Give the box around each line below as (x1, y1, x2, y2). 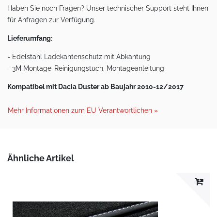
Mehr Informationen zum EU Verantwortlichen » (8, 107, 158, 114)
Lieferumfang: (7, 34, 52, 42)
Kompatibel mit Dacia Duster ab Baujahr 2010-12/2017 (7, 83, 184, 91)
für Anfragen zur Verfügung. (7, 16, 95, 24)
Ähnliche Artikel (7, 153, 74, 163)
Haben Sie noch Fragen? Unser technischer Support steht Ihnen (7, 4, 208, 12)
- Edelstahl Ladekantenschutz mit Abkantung (7, 53, 151, 61)
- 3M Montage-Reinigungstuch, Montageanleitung (7, 64, 164, 72)
